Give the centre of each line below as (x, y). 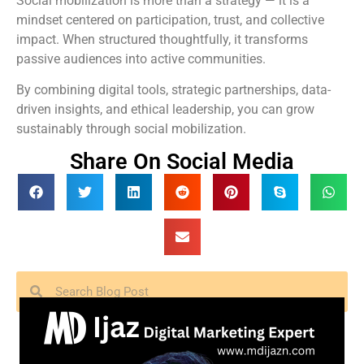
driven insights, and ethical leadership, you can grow (165, 110)
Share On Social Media (182, 161)
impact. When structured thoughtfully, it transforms (162, 39)
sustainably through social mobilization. (131, 129)
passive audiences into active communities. (141, 58)
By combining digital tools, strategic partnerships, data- (173, 90)
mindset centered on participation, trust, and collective (170, 19)
